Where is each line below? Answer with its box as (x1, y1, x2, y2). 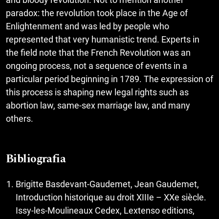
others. (6, 113, 33, 124)
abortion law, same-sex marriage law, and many (6, 100, 190, 111)
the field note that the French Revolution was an (6, 47, 191, 58)
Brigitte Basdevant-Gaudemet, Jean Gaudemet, (16, 179, 199, 190)
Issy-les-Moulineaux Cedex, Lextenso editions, (16, 205, 195, 216)
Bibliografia (6, 151, 66, 168)
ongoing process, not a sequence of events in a (6, 61, 187, 71)
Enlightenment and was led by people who (6, 21, 169, 32)
